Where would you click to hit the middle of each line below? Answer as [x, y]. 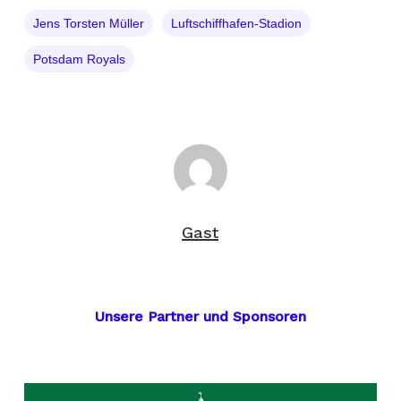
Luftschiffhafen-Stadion [236, 24]
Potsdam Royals [79, 60]
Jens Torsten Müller [88, 24]
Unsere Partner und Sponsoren [200, 317]
